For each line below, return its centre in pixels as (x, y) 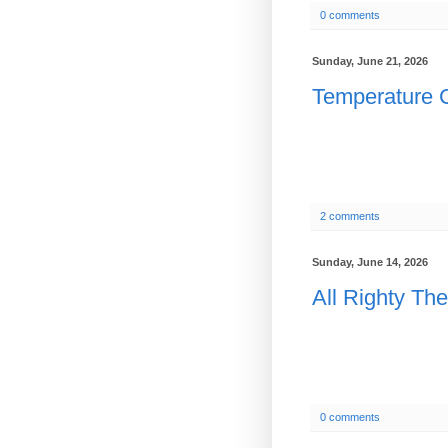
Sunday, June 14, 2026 (370, 262)
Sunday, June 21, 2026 (370, 61)
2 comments (350, 216)
